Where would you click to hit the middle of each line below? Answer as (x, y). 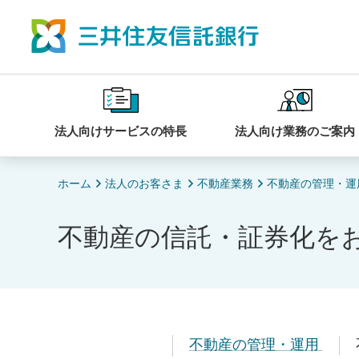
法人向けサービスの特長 (121, 131)
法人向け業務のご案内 (295, 131)
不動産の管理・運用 (256, 343)
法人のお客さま (144, 183)
